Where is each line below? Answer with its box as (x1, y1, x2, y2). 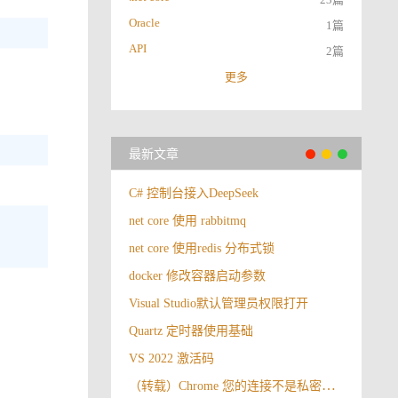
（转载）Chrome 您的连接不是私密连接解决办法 (322, 378, 337, 393)
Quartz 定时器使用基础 (129, 324, 254, 338)
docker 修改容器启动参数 (129, 269, 267, 283)
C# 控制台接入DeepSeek (129, 187, 259, 200)
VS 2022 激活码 (129, 352, 215, 365)
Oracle (129, 16, 161, 29)
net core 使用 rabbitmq (129, 214, 247, 227)
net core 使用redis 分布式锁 (129, 242, 275, 255)
